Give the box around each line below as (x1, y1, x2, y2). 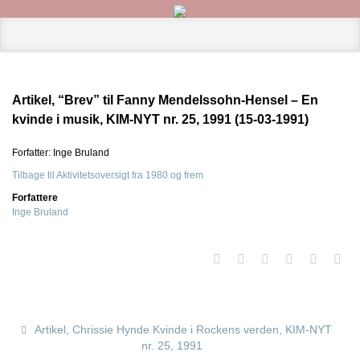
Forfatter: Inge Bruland (12, 147, 109, 158)
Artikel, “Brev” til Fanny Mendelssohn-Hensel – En (12, 93, 318, 107)
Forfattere (12, 192, 58, 203)
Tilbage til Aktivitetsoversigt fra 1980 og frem (12, 170, 203, 181)
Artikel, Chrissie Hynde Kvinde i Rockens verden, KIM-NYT (34, 323, 332, 336)
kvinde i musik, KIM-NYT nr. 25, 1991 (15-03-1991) (12, 112, 309, 126)
